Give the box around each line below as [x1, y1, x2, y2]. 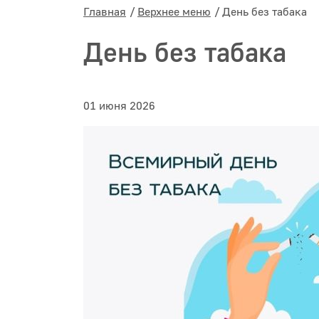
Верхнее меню [137, 5, 211, 20]
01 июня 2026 [83, 99, 155, 114]
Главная [83, 5, 126, 20]
